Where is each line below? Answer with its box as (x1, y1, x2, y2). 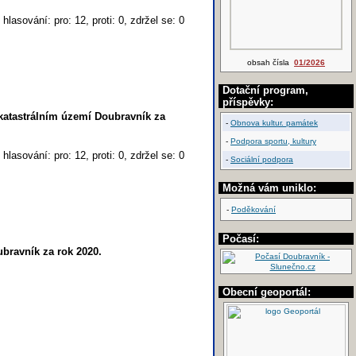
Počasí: (222, 233, 259, 245)
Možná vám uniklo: (222, 182, 316, 194)
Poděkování (231, 205, 276, 214)
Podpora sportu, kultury (230, 137, 316, 145)
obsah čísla (247, 58, 294, 67)
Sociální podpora (230, 155, 293, 164)
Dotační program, (222, 84, 308, 96)
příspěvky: (222, 96, 273, 108)
